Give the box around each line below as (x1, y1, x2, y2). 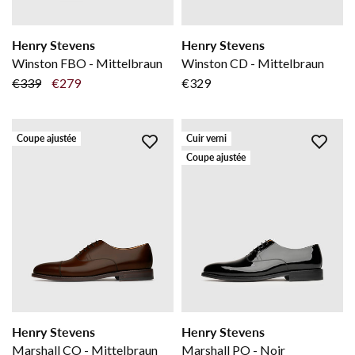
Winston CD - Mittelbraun (181, 55, 324, 71)
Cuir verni (186, 132, 227, 145)
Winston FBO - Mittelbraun (12, 55, 162, 71)
